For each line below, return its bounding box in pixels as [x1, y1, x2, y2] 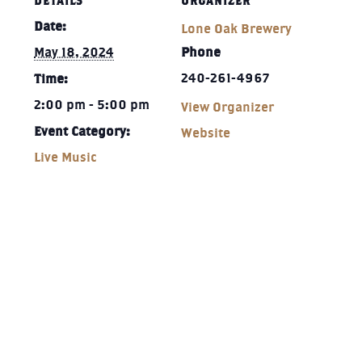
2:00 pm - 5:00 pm [34, 97, 150, 113]
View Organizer [181, 99, 274, 116]
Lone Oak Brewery [181, 21, 292, 37]
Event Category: [34, 124, 131, 140]
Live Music [34, 149, 98, 166]
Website [181, 125, 230, 141]
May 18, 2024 [34, 44, 115, 61]
